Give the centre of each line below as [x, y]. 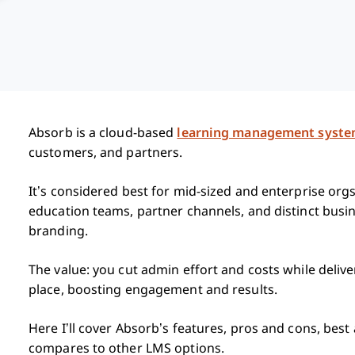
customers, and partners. [106, 153]
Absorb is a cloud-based [103, 133]
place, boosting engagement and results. [153, 290]
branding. [58, 231]
